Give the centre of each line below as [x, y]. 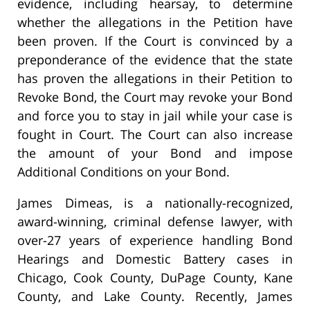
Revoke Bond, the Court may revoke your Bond [155, 97]
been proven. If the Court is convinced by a [155, 41]
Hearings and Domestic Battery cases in [155, 259]
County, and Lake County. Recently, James [155, 297]
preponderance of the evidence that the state [155, 60]
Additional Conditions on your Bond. [124, 172]
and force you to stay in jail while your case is [155, 116]
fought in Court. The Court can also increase [155, 135]
